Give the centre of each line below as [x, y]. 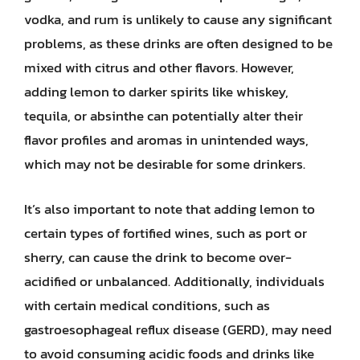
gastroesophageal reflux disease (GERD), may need [178, 329]
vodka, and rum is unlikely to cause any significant [178, 19]
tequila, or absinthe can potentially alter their [164, 116]
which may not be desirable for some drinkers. [165, 164]
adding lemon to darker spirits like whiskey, [156, 92]
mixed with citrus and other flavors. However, [159, 67]
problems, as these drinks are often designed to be [178, 43]
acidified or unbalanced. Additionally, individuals [174, 281]
